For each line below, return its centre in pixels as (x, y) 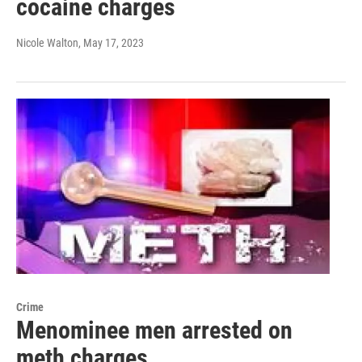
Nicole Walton (47, 43)
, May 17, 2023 (111, 43)
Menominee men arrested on (154, 330)
